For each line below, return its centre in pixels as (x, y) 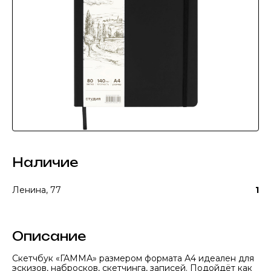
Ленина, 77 (37, 190)
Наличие (45, 162)
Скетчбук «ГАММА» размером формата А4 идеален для (133, 258)
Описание (49, 236)
